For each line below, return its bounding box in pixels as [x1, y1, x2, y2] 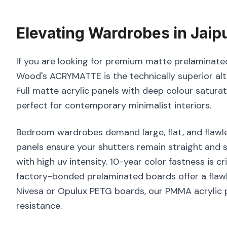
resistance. [16, 200, 62, 212]
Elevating [16, 24, 88, 42]
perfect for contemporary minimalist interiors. [16, 99, 211, 111]
